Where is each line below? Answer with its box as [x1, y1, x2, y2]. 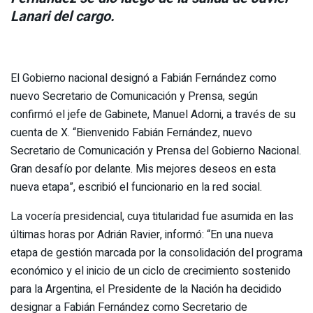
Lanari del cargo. [10, 6, 115, 27]
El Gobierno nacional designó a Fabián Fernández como [10, 69, 277, 87]
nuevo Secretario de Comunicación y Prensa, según [10, 87, 258, 105]
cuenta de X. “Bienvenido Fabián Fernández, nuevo [10, 124, 252, 141]
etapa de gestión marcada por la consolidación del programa [10, 244, 303, 261]
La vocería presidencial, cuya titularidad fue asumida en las [10, 208, 293, 225]
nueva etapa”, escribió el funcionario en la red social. [10, 178, 262, 196]
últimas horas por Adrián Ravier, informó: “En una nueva [10, 226, 273, 243]
